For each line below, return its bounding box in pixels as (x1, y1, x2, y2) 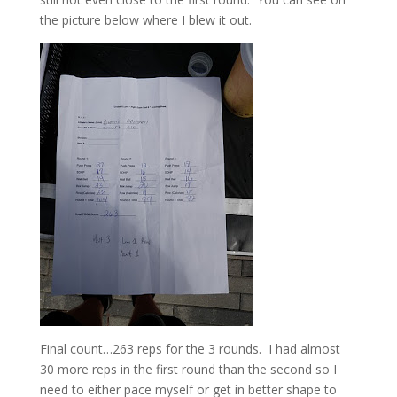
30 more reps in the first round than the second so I (39, 361, 337, 378)
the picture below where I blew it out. (39, 12, 252, 28)
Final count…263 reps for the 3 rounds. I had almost (39, 340, 340, 357)
